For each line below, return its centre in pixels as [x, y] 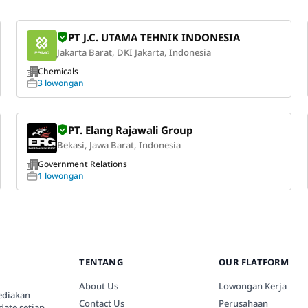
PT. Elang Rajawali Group [130, 130]
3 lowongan [60, 83]
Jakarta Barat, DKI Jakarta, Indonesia [134, 52]
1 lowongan [60, 176]
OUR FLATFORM [254, 262]
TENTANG [101, 262]
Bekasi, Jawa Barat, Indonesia [119, 145]
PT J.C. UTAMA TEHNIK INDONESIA [154, 37]
